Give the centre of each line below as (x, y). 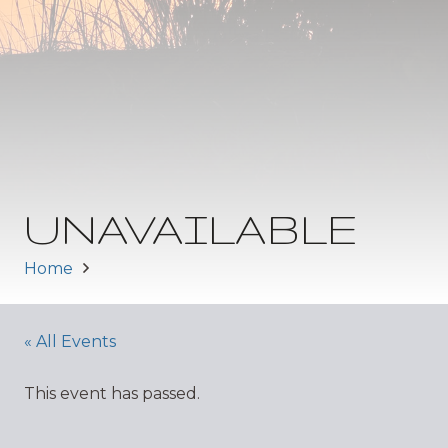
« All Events (70, 341)
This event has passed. (112, 393)
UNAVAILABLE (191, 228)
